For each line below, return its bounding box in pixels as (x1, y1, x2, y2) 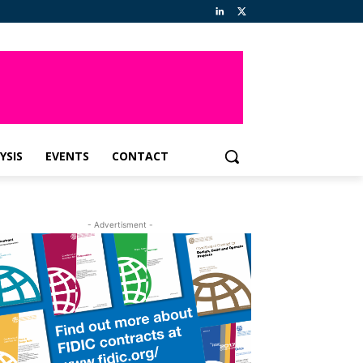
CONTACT (112, 148, 169, 164)
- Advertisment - (87, 220, 153, 230)
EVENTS (45, 148, 89, 164)
